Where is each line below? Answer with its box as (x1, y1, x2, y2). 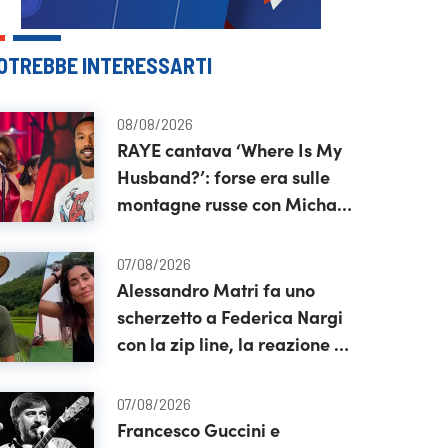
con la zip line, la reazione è (116, 331, 344, 356)
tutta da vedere (116, 358, 243, 383)
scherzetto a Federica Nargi (116, 304, 343, 329)
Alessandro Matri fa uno (116, 277, 315, 302)
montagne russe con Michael (116, 191, 352, 216)
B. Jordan (116, 218, 192, 243)
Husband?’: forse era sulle (116, 164, 330, 189)
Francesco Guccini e (116, 417, 280, 442)
